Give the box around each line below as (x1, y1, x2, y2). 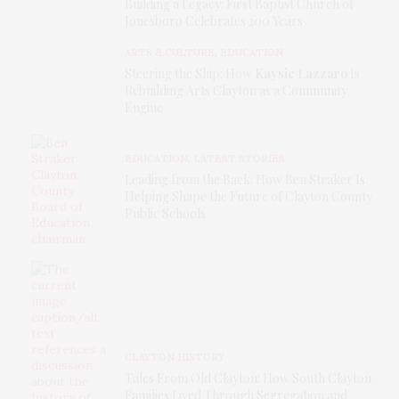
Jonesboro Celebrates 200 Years (125, 12, 303, 29)
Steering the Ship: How (125, 64, 255, 82)
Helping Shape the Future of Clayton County (125, 188, 372, 206)
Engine (125, 98, 163, 116)
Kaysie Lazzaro (255, 64, 347, 82)
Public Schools (125, 205, 206, 223)
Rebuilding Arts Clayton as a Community (125, 81, 347, 99)
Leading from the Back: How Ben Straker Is (125, 171, 365, 189)
